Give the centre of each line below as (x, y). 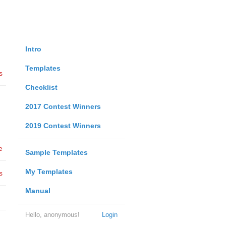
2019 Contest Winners (63, 126)
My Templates (49, 172)
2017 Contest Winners (63, 106)
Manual (38, 191)
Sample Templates (56, 152)
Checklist (41, 87)
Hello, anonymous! (52, 215)
